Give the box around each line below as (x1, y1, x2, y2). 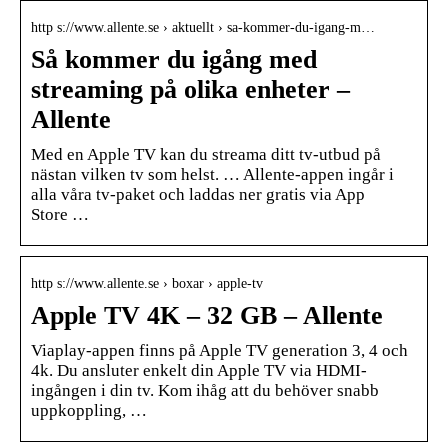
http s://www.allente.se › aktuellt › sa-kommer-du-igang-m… (31, 19, 375, 35)
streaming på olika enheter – (31, 74, 350, 104)
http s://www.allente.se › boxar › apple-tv (31, 275, 263, 291)
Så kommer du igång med (31, 44, 317, 74)
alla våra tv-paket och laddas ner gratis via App (31, 184, 365, 204)
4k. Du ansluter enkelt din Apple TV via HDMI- (31, 360, 367, 380)
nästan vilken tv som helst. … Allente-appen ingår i (31, 164, 394, 184)
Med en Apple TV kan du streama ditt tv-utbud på (31, 144, 381, 164)
